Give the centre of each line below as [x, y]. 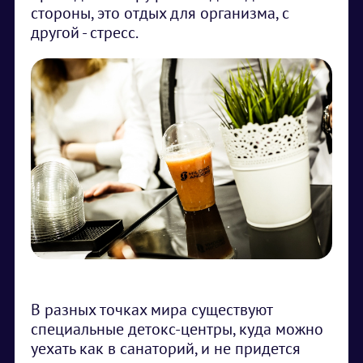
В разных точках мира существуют [152, 310]
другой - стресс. [85, 32]
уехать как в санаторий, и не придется [166, 348]
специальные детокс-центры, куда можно [177, 329]
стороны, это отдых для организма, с [160, 13]
